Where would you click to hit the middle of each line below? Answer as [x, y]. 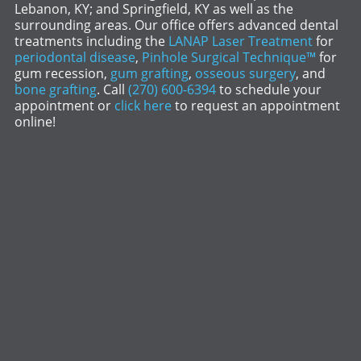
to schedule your [268, 90]
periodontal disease [75, 58]
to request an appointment [255, 106]
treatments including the [91, 41]
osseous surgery [245, 74]
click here [143, 106]
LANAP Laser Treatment [240, 41]
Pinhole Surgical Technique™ [228, 58]
